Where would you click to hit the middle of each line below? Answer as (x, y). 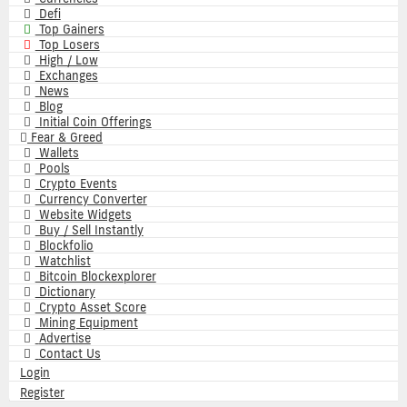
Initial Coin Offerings (93, 122)
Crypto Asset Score (90, 308)
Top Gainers (69, 30)
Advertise (65, 338)
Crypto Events (76, 184)
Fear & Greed (65, 138)
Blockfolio (64, 246)
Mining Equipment (86, 323)
